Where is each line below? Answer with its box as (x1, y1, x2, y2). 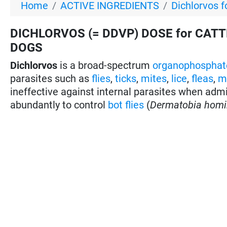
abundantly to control (10, 98, 108, 111)
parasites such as (10, 72, 92, 85)
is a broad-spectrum (57, 59, 153, 71)
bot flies (108, 98, 144, 111)
